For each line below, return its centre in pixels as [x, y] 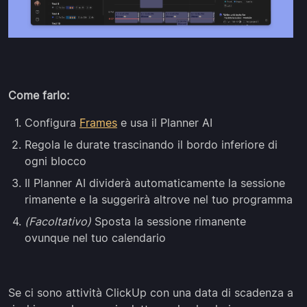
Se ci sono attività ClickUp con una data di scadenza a [151, 293]
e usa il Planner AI [165, 123]
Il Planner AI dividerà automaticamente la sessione [155, 183]
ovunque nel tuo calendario [95, 238]
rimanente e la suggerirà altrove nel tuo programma [159, 200]
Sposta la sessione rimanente [169, 222]
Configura [52, 123]
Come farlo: [39, 96]
